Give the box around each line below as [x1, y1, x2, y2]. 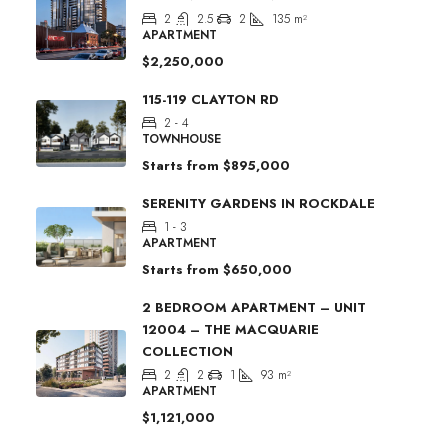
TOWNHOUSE [142, 130, 221, 149]
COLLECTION [142, 342, 233, 362]
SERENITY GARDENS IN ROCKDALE [142, 194, 375, 214]
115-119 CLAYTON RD [142, 90, 279, 110]
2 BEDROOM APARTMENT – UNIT [142, 298, 366, 318]
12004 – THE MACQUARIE [142, 320, 319, 340]
